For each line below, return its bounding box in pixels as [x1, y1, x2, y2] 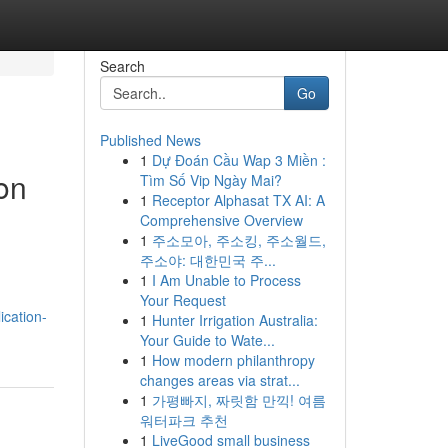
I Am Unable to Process [151, 270, 301, 290]
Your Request [139, 290, 226, 310]
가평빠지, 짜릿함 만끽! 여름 [151, 390, 326, 410]
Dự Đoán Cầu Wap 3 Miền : [151, 150, 326, 170]
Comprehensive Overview [139, 210, 303, 230]
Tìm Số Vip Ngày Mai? [139, 170, 282, 190]
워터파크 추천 [139, 410, 228, 430]
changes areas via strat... [139, 370, 300, 390]
